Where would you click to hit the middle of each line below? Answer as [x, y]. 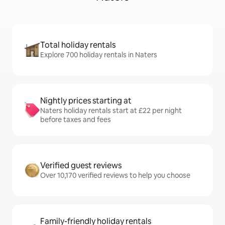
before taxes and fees [76, 120]
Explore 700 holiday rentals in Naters [99, 55]
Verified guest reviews [81, 166]
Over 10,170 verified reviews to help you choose [115, 176]
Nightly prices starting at [86, 101]
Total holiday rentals [78, 45]
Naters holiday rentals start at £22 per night [111, 111]
